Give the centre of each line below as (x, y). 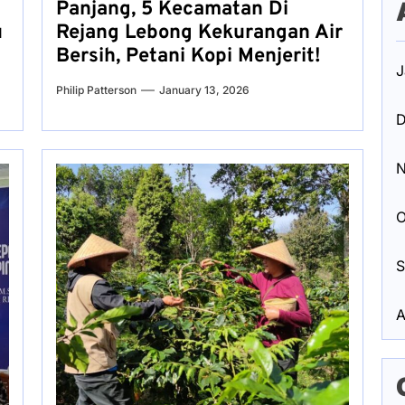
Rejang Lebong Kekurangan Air (199, 33)
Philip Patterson (96, 90)
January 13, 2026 (204, 90)
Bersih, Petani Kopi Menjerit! (188, 57)
